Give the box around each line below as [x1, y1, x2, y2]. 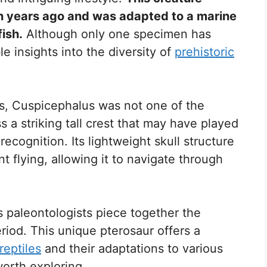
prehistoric [175, 44, 234, 59]
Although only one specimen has [23, 26, 211, 41]
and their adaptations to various [41, 241, 223, 256]
